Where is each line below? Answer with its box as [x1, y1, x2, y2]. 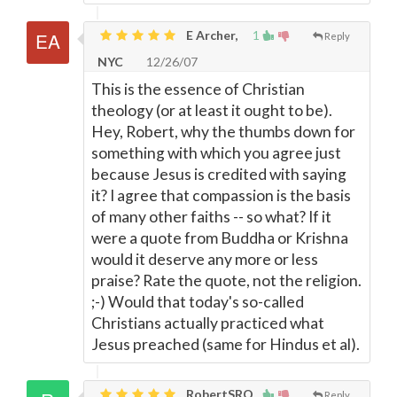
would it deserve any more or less [91, 250, 318, 269]
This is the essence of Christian [91, 80, 305, 99]
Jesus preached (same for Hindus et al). [91, 335, 360, 354]
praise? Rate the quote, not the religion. [91, 271, 362, 291]
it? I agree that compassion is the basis [91, 186, 351, 206]
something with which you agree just [91, 144, 341, 163]
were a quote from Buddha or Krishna [91, 229, 348, 248]
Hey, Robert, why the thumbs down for [91, 122, 355, 142]
